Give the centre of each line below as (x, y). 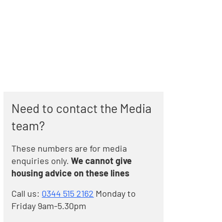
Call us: (27, 193)
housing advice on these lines (71, 173)
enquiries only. (40, 161)
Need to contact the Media (82, 108)
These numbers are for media (69, 148)
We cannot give (102, 161)
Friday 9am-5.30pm (49, 206)
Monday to (116, 193)
